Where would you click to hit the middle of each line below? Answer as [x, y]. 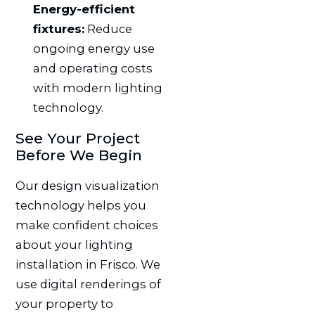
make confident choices [86, 225]
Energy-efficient [84, 9]
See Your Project [77, 138]
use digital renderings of [88, 284]
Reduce [108, 28]
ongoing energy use [94, 48]
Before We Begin [78, 155]
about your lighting [74, 244]
